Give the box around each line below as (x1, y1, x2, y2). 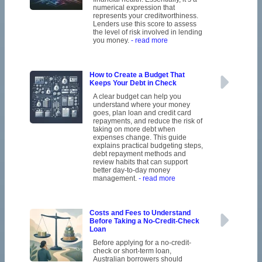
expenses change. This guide (92, 133, 187, 142)
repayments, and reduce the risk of (92, 117, 202, 126)
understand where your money (92, 101, 190, 109)
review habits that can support (92, 158, 188, 167)
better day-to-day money (92, 166, 170, 175)
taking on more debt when (92, 125, 175, 134)
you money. (92, 36, 131, 45)
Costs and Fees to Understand (89, 209, 191, 218)
